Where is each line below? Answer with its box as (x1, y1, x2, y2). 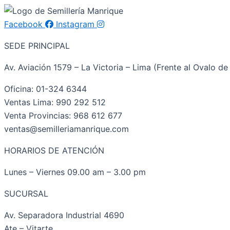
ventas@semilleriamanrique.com (4, 124, 129, 134)
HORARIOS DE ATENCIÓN (4, 145, 104, 156)
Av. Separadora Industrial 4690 (4, 210, 124, 220)
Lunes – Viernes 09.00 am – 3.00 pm (4, 167, 146, 177)
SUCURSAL (4, 188, 48, 199)
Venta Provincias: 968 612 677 (4, 110, 127, 121)
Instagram (56, 19, 94, 29)
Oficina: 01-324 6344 (4, 84, 87, 94)
